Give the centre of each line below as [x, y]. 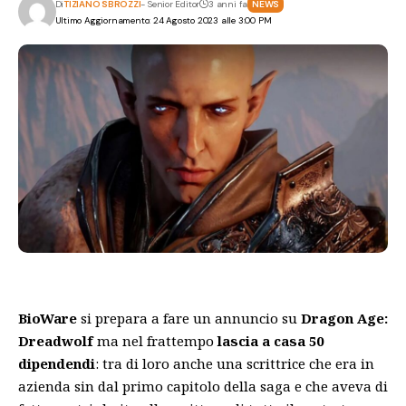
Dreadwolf [56, 340]
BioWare [48, 318]
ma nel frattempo [155, 340]
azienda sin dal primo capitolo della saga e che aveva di [203, 386]
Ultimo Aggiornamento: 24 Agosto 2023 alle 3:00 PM [163, 20]
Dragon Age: [344, 318]
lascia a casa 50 [271, 340]
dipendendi [57, 363]
